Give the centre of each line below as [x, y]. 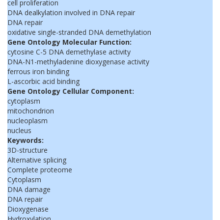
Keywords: [26, 140]
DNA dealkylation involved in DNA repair [71, 13]
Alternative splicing [37, 160]
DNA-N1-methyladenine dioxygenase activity [78, 62]
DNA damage [29, 189]
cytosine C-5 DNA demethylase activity [69, 52]
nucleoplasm [27, 121]
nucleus [19, 130]
